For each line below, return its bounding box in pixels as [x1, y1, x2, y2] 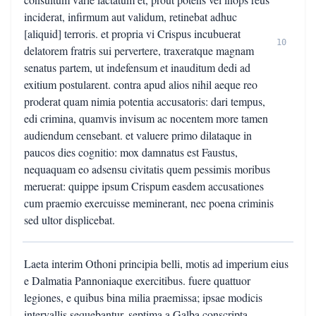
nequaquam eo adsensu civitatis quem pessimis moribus [24, 162, 270, 176]
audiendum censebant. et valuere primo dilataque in [24, 128, 252, 142]
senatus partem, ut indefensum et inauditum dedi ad [24, 60, 250, 75]
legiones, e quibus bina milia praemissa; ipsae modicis [24, 290, 262, 305]
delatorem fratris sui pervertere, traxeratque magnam [24, 43, 254, 58]
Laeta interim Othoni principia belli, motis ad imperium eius [24, 256, 288, 271]
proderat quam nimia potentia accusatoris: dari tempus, [24, 94, 265, 109]
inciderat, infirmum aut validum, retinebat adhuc [24, 9, 237, 24]
